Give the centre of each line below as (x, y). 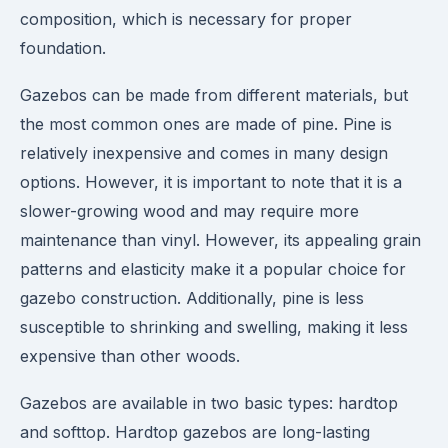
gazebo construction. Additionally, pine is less (192, 298)
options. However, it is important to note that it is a (211, 182)
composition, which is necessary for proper (186, 19)
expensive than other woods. (130, 356)
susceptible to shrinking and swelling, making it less (214, 327)
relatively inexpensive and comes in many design (204, 153)
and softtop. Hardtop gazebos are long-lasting (195, 432)
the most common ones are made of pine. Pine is (206, 124)
